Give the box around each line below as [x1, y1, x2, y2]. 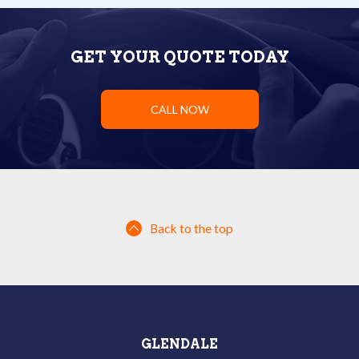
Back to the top [150, 220, 233, 236]
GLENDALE [141, 336, 218, 352]
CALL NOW [150, 102, 209, 116]
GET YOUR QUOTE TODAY [70, 46, 289, 67]
